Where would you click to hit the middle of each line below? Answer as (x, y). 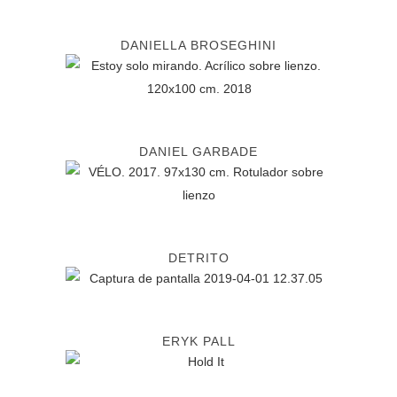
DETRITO (198, 258)
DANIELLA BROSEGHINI (198, 45)
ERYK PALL (198, 341)
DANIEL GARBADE (198, 152)
